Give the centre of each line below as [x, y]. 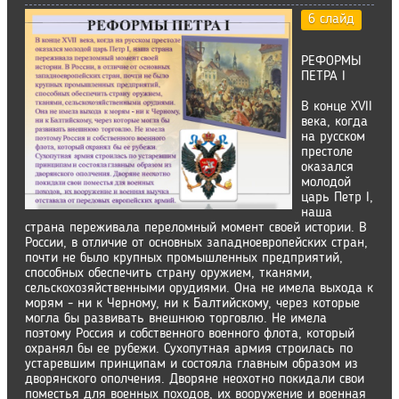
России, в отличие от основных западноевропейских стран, [196, 243]
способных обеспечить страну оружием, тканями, [169, 273]
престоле [327, 152]
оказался [327, 167]
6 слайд [331, 20]
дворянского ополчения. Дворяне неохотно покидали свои [195, 379]
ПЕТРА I [323, 77]
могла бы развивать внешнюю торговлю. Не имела [176, 319]
